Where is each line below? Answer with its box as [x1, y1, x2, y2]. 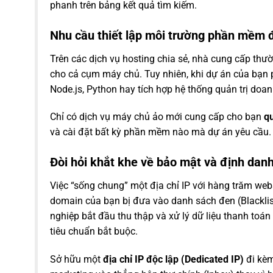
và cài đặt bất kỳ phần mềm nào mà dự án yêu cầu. [50, 126, 271, 138]
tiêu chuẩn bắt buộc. [50, 225, 138, 238]
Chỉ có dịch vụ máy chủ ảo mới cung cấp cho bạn [50, 111, 264, 123]
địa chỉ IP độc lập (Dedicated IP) [103, 253, 244, 266]
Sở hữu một [50, 253, 103, 266]
